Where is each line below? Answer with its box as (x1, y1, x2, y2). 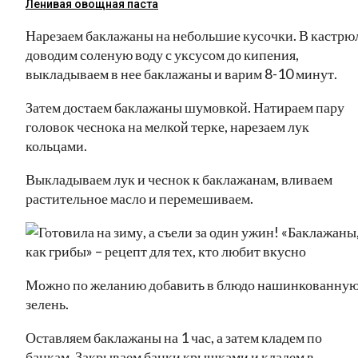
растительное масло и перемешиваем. (26, 189, 253, 207)
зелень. (26, 294, 69, 312)
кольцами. (26, 136, 87, 154)
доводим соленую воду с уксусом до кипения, (26, 45, 299, 63)
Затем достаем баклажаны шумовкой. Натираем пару (26, 97, 344, 116)
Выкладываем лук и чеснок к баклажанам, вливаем (26, 169, 332, 188)
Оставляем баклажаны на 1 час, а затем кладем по (26, 328, 322, 346)
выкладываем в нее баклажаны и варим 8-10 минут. (26, 64, 337, 82)
